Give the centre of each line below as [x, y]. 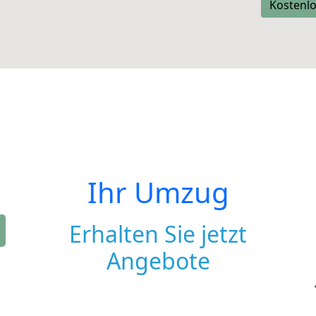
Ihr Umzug [158, 192]
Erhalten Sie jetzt [158, 234]
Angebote [158, 261]
